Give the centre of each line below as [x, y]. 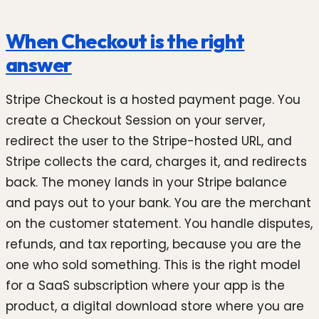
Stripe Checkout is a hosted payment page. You [153, 99]
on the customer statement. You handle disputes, [159, 223]
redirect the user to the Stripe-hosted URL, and [149, 141]
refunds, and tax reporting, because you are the [153, 244]
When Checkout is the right [125, 41]
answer [39, 65]
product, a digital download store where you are [155, 306]
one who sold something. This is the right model [153, 265]
